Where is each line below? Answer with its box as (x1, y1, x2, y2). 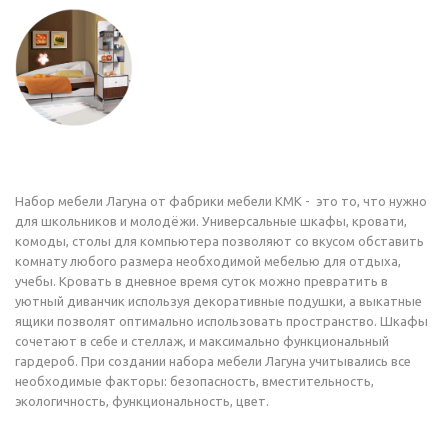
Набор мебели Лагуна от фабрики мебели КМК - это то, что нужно (15, 194, 427, 208)
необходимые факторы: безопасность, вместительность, (15, 374, 374, 388)
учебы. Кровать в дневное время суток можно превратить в (15, 274, 388, 288)
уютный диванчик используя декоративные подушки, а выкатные (15, 294, 422, 308)
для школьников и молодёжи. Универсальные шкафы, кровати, (15, 214, 407, 228)
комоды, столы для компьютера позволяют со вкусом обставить (15, 234, 424, 248)
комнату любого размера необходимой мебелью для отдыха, (15, 254, 401, 268)
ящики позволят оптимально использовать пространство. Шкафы (15, 314, 428, 328)
